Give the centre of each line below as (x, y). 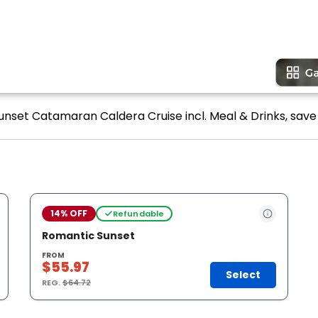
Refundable (138, 213)
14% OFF (69, 213)
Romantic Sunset (88, 236)
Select (243, 275)
